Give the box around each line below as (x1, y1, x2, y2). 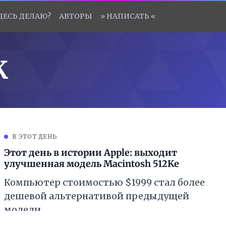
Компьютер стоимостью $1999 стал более (4, 177, 205, 188)
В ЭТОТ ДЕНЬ (12, 133, 58, 140)
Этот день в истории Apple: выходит (4, 147, 177, 158)
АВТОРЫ (59, 12, 92, 21)
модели (4, 204, 41, 215)
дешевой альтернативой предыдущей (4, 190, 189, 202)
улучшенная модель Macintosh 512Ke (4, 158, 179, 169)
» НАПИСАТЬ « (100, 12, 155, 21)
